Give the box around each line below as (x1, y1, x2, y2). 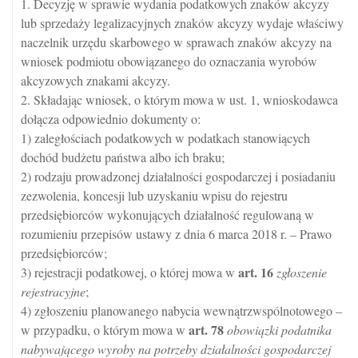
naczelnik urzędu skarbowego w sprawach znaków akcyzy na (21, 34, 332, 50)
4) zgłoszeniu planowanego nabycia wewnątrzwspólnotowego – (21, 302, 342, 319)
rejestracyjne (21, 283, 86, 300)
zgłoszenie (276, 264, 327, 280)
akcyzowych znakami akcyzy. (21, 72, 170, 89)
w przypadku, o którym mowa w (21, 321, 189, 338)
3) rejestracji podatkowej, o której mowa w (21, 264, 238, 280)
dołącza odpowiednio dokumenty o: (21, 110, 201, 127)
